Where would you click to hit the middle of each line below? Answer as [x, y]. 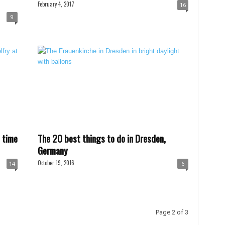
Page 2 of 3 [172, 212]
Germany [52, 150]
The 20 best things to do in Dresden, [101, 138]
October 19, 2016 [56, 163]
